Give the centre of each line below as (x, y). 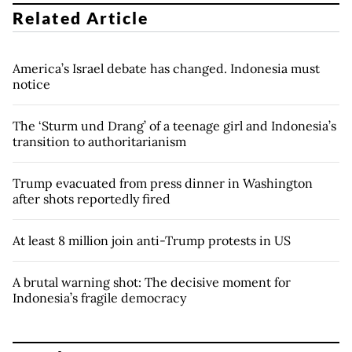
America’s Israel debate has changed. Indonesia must (166, 69)
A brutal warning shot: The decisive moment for (152, 282)
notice (31, 84)
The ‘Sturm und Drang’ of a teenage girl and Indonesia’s (174, 126)
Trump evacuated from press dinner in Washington (163, 183)
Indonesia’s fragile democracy (99, 298)
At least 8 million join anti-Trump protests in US (152, 241)
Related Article (81, 18)
